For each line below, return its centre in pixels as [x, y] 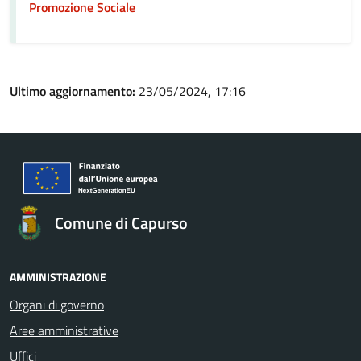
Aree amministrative [64, 330]
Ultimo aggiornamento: [74, 91]
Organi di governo [57, 305]
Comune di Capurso [121, 223]
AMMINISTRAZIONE [58, 277]
